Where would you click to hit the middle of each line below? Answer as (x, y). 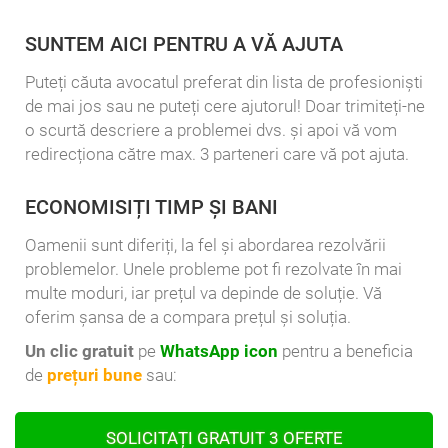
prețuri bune (94, 375)
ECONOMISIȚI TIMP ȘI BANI (151, 207)
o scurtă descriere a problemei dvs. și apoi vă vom (211, 130)
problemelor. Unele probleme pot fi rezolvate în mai (213, 269)
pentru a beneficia (345, 351)
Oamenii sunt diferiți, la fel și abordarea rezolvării (205, 245)
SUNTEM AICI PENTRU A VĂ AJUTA (184, 44)
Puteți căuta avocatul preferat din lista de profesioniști (224, 82)
